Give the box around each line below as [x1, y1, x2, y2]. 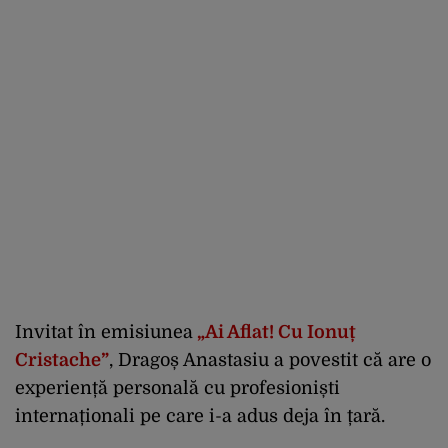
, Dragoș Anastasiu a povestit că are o [109, 350, 431, 370]
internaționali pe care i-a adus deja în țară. [15, 406, 385, 426]
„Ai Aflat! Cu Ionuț [193, 322, 356, 342]
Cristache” [15, 350, 109, 370]
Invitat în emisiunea [15, 322, 193, 342]
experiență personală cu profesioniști [15, 378, 340, 398]
